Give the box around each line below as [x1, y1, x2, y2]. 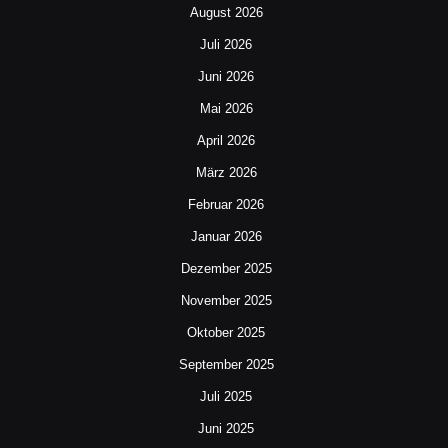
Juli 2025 [200, 389, 252, 405]
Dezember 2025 [180, 261, 272, 277]
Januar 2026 [190, 229, 262, 245]
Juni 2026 [198, 69, 254, 85]
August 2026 [189, 5, 263, 21]
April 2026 [197, 133, 255, 149]
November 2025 [180, 293, 272, 309]
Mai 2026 [199, 101, 253, 117]
